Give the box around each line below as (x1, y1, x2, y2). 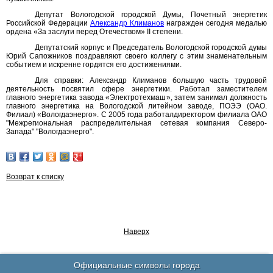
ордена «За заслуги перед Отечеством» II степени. (6, 27, 183, 36)
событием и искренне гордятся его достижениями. (6, 60, 182, 69)
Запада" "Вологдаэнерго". (6, 127, 94, 136)
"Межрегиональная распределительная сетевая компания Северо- (6, 119, 267, 127)
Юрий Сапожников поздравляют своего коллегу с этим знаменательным (6, 52, 267, 60)
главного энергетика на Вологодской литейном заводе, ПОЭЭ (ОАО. (6, 102, 267, 110)
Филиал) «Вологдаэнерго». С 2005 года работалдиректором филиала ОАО (6, 110, 267, 119)
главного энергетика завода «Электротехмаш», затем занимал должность (6, 93, 267, 102)
